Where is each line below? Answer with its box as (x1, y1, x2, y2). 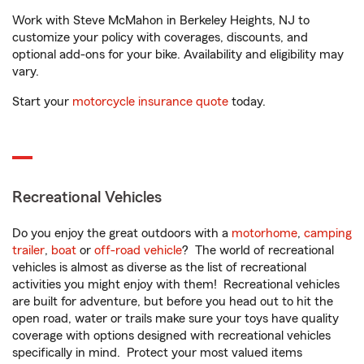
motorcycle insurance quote (72, 95, 228, 109)
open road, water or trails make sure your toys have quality (12, 312, 339, 326)
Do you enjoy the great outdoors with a (12, 227, 232, 240)
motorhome (232, 227, 297, 240)
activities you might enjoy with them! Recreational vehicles (12, 278, 340, 292)
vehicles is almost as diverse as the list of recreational (12, 261, 306, 275)
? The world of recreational (182, 244, 334, 258)
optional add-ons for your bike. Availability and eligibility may (12, 48, 344, 62)
